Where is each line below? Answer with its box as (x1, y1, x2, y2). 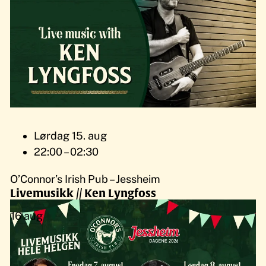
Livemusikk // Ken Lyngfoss (10, 186, 157, 199)
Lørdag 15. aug (34, 129, 107, 142)
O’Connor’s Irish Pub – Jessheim (10, 172, 161, 185)
